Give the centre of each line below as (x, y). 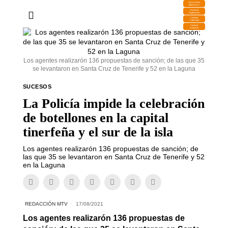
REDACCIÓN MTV (46, 204)
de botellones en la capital (95, 118)
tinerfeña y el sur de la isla (98, 132)
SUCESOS (37, 87)
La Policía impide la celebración (113, 104)
